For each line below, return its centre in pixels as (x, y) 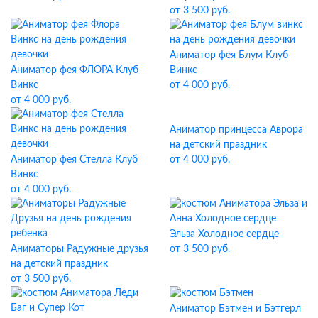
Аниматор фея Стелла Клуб (74, 160)
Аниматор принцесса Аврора (236, 130)
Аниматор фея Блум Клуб (229, 55)
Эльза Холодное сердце (224, 234)
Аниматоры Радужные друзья (79, 249)
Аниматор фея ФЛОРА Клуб (75, 70)
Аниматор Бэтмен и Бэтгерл (235, 309)
